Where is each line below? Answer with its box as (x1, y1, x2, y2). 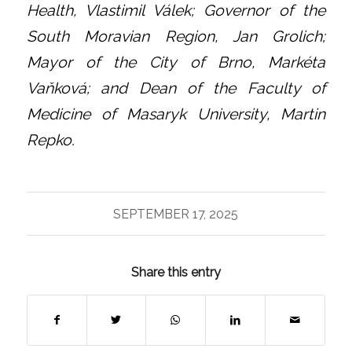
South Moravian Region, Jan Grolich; (26, 27, 326, 46)
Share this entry (130, 264, 221, 280)
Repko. (26, 130, 75, 149)
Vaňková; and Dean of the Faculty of (26, 79, 326, 97)
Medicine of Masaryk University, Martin (26, 104, 326, 123)
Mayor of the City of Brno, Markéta (26, 53, 326, 71)
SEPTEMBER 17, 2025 (113, 206, 239, 222)
